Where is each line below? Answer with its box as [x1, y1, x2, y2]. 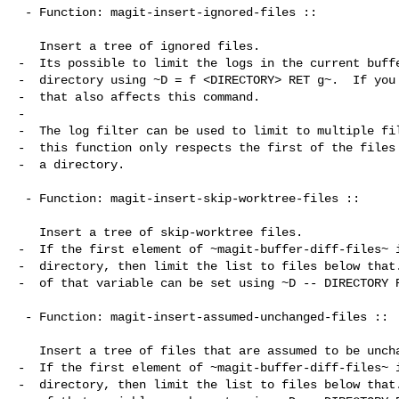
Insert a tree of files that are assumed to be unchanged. [18, 343, 39, 358]
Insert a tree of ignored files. [18, 38, 39, 53]
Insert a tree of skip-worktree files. [18, 224, 39, 240]
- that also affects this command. [18, 89, 260, 104]
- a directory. [18, 157, 125, 172]
